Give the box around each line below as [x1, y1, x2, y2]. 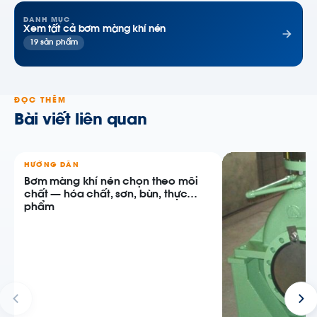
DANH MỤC [23, 17, 70, 25]
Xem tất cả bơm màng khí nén [23, 25, 166, 35]
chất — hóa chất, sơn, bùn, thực [24, 189, 188, 200]
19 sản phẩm [30, 39, 78, 47]
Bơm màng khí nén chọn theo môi [24, 176, 198, 188]
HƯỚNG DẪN [24, 161, 79, 169]
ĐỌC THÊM [14, 96, 67, 105]
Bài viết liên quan [14, 113, 147, 129]
